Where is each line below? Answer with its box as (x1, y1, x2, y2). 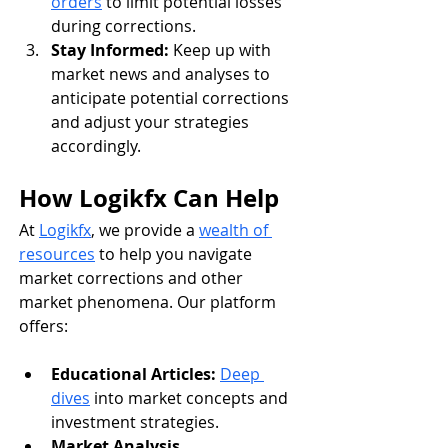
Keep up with (169, 39, 275, 62)
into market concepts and (90, 387, 292, 410)
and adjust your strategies (51, 111, 253, 134)
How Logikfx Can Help (19, 181, 279, 216)
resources (19, 243, 95, 266)
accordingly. (51, 135, 141, 158)
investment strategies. (51, 411, 219, 434)
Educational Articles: (51, 363, 216, 386)
